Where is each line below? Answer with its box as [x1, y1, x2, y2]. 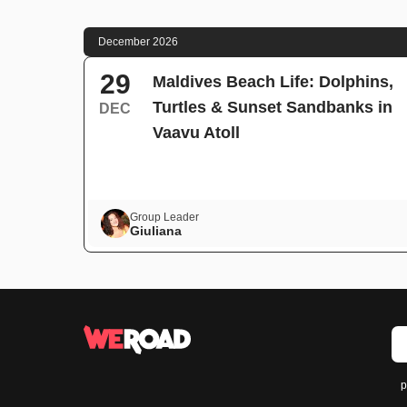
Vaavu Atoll [153, 124, 240, 142]
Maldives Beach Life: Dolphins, [153, 73, 393, 91]
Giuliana [130, 223, 182, 238]
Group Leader [130, 211, 199, 223]
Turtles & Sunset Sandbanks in [153, 98, 392, 116]
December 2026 [98, 35, 178, 48]
